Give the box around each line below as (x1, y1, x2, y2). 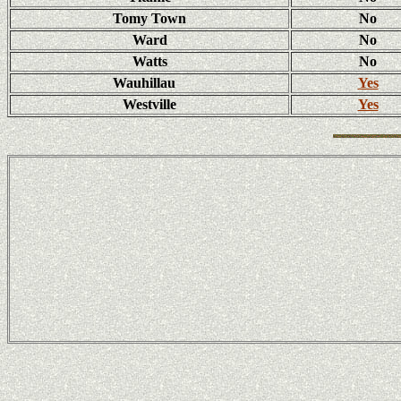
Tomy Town (113, 11, 186, 26)
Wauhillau (113, 75, 179, 90)
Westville (123, 97, 176, 112)
